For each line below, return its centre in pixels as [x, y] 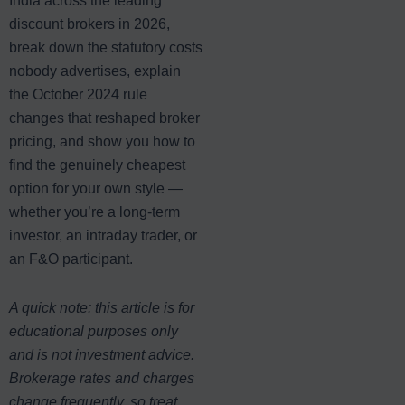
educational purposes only [94, 331]
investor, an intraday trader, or [103, 235]
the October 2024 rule [78, 94]
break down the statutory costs [106, 47]
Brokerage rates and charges [102, 378]
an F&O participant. [71, 259]
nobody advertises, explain [95, 71]
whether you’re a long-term [94, 212]
